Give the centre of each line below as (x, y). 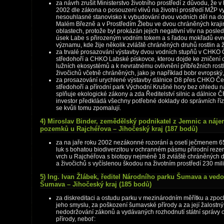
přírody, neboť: (76, 219)
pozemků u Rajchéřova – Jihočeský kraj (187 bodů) (119, 129)
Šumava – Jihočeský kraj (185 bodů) (96, 184)
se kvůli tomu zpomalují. (88, 108)
